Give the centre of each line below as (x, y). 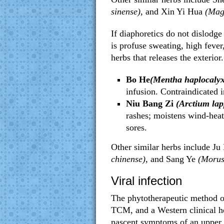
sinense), (128, 11)
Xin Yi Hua (182, 11)
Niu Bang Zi (150, 103)
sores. (136, 127)
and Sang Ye (172, 159)
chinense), (129, 159)
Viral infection (146, 181)
